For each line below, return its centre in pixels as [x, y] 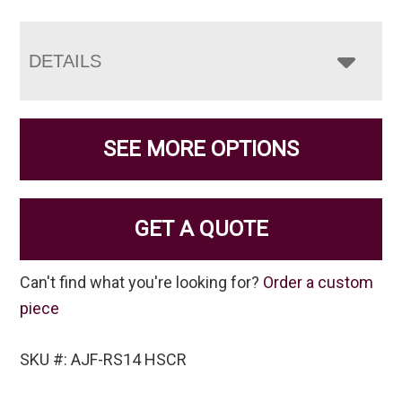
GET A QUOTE [201, 229]
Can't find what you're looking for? [142, 283]
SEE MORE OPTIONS [201, 149]
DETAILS [66, 61]
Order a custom [319, 283]
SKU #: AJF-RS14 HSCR [104, 360]
